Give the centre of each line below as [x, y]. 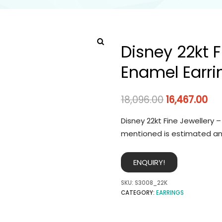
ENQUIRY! [149, 163]
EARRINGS [170, 193]
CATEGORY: [139, 193]
